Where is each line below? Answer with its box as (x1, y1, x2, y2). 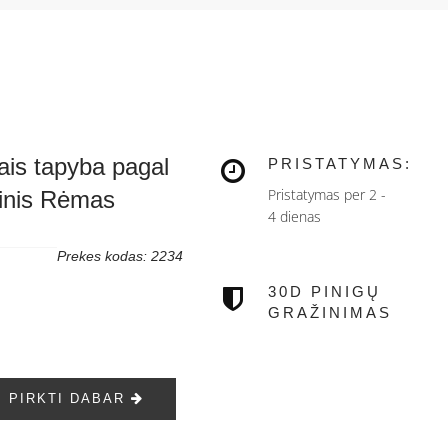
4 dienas (268, 207, 322, 226)
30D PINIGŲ (268, 283, 382, 300)
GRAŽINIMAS (268, 304, 393, 321)
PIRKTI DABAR (9, 391, 132, 407)
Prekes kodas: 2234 (57, 248, 184, 265)
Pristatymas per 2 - (268, 185, 387, 204)
